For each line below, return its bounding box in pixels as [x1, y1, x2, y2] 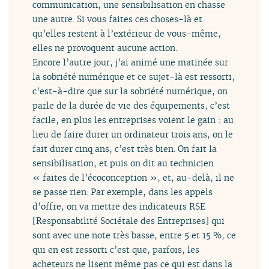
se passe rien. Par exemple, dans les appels [32, 186, 213, 198]
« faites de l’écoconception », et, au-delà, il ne [32, 172, 235, 184]
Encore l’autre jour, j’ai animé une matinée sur [32, 56, 229, 68]
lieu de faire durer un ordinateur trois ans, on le [32, 128, 234, 141]
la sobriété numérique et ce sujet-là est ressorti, [32, 71, 235, 83]
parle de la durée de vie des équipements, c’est [32, 100, 231, 112]
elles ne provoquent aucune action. [32, 42, 178, 54]
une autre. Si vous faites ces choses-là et [32, 13, 203, 25]
